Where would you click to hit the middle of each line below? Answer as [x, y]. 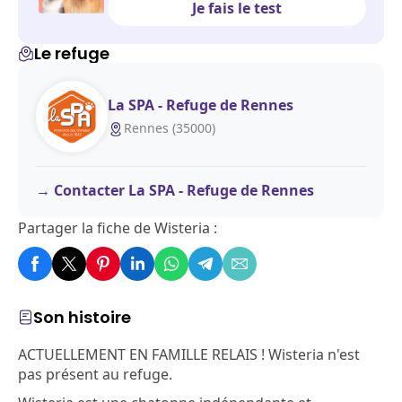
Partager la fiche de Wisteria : [118, 228]
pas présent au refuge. [95, 374]
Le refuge [72, 53]
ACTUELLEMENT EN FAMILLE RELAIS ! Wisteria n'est [189, 354]
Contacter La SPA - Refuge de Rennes [184, 190]
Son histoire [82, 317]
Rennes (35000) [170, 127]
